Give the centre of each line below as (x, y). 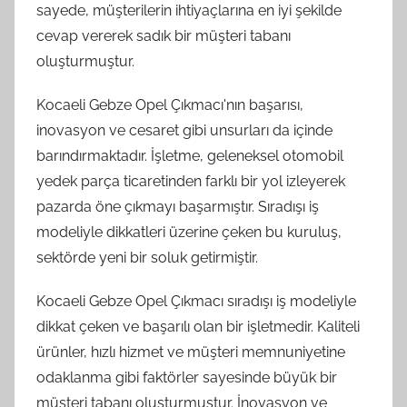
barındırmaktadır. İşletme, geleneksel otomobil (190, 156)
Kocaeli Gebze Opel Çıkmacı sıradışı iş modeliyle (196, 301)
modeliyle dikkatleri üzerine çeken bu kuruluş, (189, 232)
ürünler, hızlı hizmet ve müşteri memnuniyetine (191, 352)
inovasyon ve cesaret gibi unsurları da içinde (184, 130)
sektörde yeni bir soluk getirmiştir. (147, 258)
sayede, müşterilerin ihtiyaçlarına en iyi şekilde (189, 10)
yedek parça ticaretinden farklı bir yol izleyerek (191, 181)
